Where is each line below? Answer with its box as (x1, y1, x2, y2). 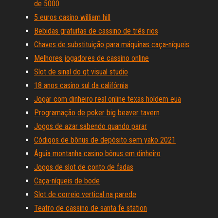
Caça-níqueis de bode (34, 176, 100, 185)
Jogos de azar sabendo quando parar (34, 122, 147, 131)
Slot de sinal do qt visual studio (34, 67, 128, 76)
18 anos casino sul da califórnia (34, 81, 128, 90)
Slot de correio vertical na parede (34, 190, 136, 199)
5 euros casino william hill (34, 13, 110, 22)
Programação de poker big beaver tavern (34, 108, 160, 117)
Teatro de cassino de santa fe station (34, 203, 147, 213)
